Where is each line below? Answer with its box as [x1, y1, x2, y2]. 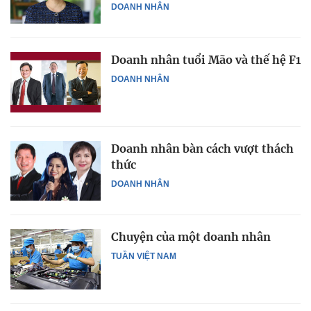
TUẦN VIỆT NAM [111, 251, 176, 262]
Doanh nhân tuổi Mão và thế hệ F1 [111, 53, 301, 67]
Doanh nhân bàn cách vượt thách [111, 141, 294, 155]
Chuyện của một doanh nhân [111, 230, 271, 244]
